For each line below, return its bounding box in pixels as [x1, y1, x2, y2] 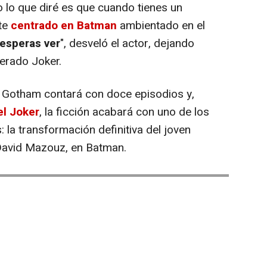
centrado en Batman [11, 17, 117, 34]
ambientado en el [117, 17, 205, 34]
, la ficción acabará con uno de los [39, 103, 209, 120]
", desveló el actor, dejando [60, 35, 194, 52]
